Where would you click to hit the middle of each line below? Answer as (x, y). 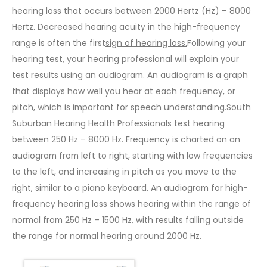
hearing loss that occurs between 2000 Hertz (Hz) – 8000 (131, 10)
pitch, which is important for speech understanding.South (131, 107)
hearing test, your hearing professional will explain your (125, 59)
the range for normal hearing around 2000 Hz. (107, 236)
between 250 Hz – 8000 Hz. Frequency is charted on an (126, 139)
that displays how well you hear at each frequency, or (124, 91)
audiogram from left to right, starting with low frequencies (132, 155)
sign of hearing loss (145, 43)
